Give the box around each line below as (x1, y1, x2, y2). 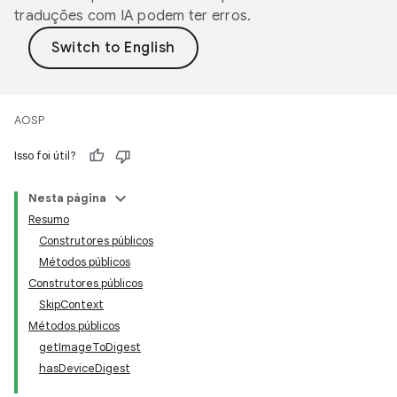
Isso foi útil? (14, 148, 76, 163)
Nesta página (28, 191, 106, 206)
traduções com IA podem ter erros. (14, 7, 252, 25)
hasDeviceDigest (39, 361, 130, 376)
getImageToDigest (39, 339, 141, 354)
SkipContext (39, 297, 104, 312)
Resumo (28, 212, 69, 227)
